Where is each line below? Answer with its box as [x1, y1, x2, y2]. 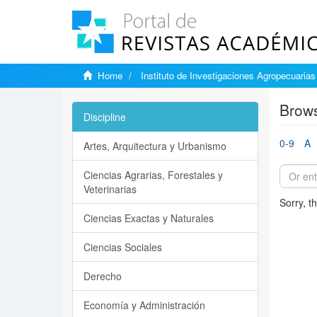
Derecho [83, 269, 122, 283]
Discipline [83, 110, 126, 124]
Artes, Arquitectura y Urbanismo [83, 139, 226, 153]
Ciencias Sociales [83, 240, 162, 254]
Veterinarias [83, 182, 137, 196]
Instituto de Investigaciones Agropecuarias [141, 69, 316, 82]
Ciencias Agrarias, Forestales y [83, 168, 223, 182]
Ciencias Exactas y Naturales [83, 211, 214, 225]
